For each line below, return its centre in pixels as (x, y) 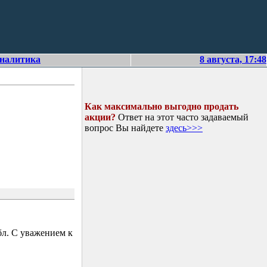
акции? (100, 117)
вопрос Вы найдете (125, 128)
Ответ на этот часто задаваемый (182, 117)
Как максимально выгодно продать (162, 106)
